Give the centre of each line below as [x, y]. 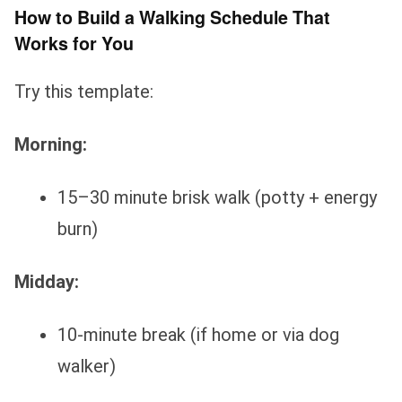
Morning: [51, 144]
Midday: [47, 281]
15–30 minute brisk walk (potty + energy [217, 197]
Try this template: [84, 91]
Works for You [74, 43]
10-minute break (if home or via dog [198, 334]
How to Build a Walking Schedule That [172, 17]
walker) [87, 366]
